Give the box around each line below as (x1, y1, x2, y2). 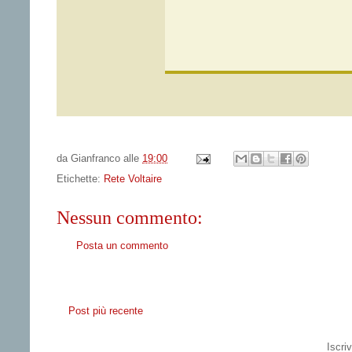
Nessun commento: (57, 207, 203, 229)
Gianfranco (71, 152, 120, 164)
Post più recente (68, 304, 143, 317)
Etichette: (57, 173, 104, 185)
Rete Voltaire (104, 173, 162, 185)
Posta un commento (76, 240, 168, 252)
